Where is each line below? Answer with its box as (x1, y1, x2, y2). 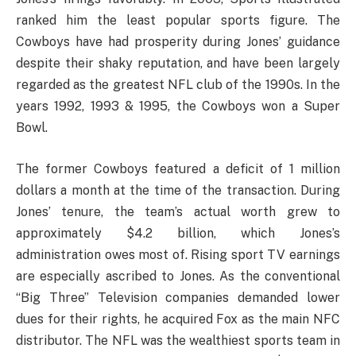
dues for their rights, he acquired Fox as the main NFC (16, 311, 340, 327)
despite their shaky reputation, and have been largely (16, 56, 340, 72)
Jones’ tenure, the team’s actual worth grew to (16, 203, 340, 219)
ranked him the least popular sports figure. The (16, 13, 340, 29)
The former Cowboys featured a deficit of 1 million (16, 161, 340, 176)
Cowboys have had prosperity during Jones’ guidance (16, 34, 340, 50)
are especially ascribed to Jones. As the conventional (16, 268, 340, 284)
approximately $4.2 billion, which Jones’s (16, 225, 340, 241)
